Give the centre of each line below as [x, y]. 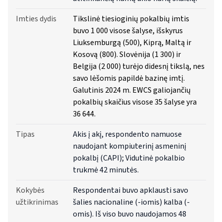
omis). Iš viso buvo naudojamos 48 [130, 214]
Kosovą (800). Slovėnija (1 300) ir [127, 55]
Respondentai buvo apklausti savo [131, 191]
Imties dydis [36, 19]
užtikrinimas [37, 202]
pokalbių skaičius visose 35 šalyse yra [135, 102]
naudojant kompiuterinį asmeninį [130, 146]
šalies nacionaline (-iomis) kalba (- [132, 202]
